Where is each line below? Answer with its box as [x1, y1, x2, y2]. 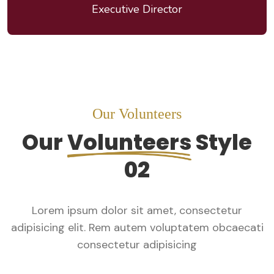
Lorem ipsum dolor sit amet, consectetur [32, 203, 242, 218]
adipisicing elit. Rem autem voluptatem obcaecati [10, 220, 264, 235]
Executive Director [92, 2, 182, 17]
